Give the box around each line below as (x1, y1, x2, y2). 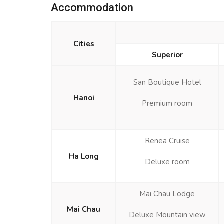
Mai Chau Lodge (139, 188, 195, 199)
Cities (73, 38, 94, 49)
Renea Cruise (144, 135, 190, 146)
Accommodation (51, 1, 133, 14)
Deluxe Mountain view (128, 209, 206, 220)
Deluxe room (144, 156, 190, 167)
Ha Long (68, 151, 99, 161)
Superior (151, 49, 183, 60)
